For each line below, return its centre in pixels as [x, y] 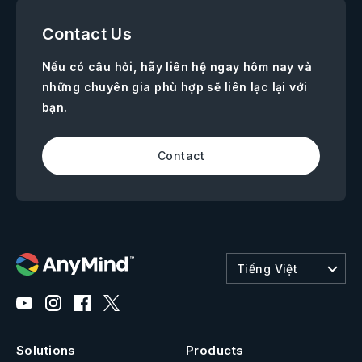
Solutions [46, 351]
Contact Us [87, 34]
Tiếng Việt [267, 268]
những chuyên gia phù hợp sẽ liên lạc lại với [175, 87]
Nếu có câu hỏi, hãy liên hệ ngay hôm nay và [177, 67]
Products [215, 351]
